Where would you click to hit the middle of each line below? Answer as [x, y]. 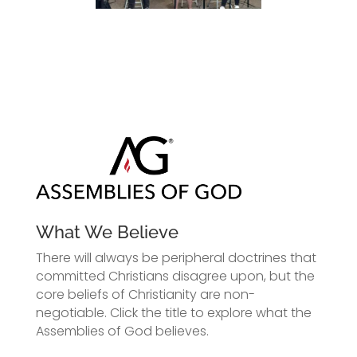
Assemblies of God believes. [122, 331]
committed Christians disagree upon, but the [175, 277]
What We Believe [107, 232]
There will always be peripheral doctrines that [176, 258]
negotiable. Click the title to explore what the [173, 313]
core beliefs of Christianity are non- [145, 295]
